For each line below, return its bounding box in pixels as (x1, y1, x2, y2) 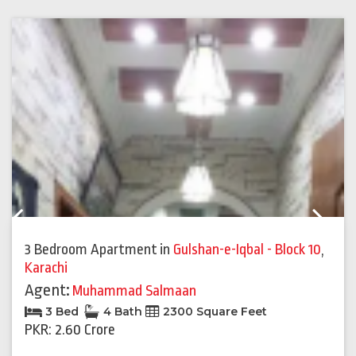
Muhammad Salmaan (72, 282, 196, 300)
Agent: (25, 281, 70, 300)
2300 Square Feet (160, 304, 267, 319)
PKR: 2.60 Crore (25, 321, 115, 339)
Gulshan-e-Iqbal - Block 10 (173, 241, 321, 259)
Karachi (25, 259, 68, 277)
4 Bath (100, 304, 145, 319)
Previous (23, 218, 67, 231)
